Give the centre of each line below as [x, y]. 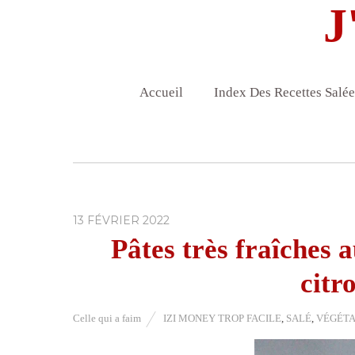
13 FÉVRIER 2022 [121, 221]
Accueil [161, 93]
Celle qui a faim [107, 319]
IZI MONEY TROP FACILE [222, 319]
